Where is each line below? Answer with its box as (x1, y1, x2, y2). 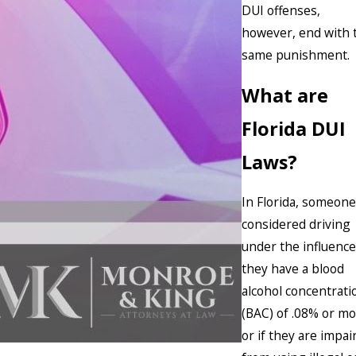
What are (242, 82, 328, 108)
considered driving (242, 215, 350, 234)
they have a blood (242, 260, 344, 278)
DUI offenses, (242, 2, 320, 20)
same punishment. (242, 46, 350, 64)
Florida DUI (242, 115, 346, 141)
